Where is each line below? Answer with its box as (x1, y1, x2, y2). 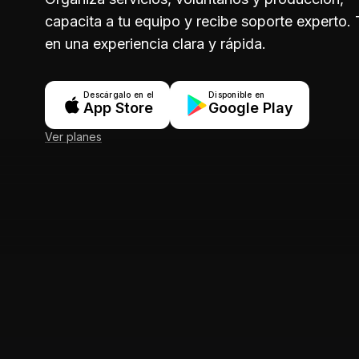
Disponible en (208, 90, 265, 99)
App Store (83, 99, 153, 116)
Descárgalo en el (83, 90, 154, 99)
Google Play (208, 99, 293, 116)
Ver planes (45, 130, 102, 143)
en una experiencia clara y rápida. (45, 35, 266, 52)
